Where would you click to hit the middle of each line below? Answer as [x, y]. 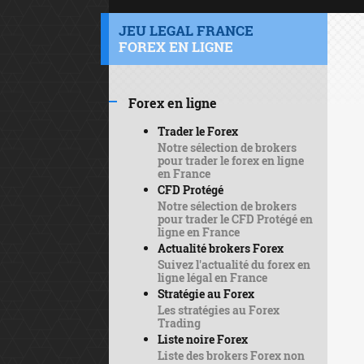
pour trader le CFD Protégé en [235, 219]
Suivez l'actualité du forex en [234, 264]
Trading [179, 323]
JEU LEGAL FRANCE [186, 30]
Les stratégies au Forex [218, 310]
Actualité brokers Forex [220, 248]
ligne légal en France [212, 277]
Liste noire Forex [202, 339]
